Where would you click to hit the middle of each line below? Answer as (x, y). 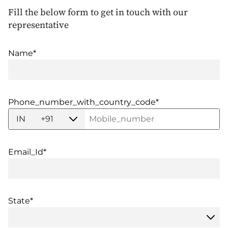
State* (21, 201)
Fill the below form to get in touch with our (98, 12)
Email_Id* (27, 152)
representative (38, 25)
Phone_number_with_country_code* (83, 102)
